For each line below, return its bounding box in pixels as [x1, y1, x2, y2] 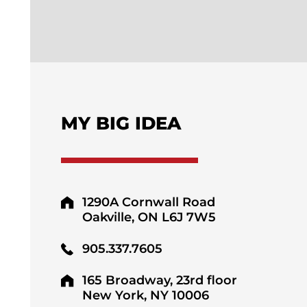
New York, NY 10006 [82, 288, 209, 304]
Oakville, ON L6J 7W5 [82, 210, 216, 225]
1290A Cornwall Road [82, 195, 215, 210]
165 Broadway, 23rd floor [82, 273, 237, 288]
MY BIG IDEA [60, 112, 181, 134]
